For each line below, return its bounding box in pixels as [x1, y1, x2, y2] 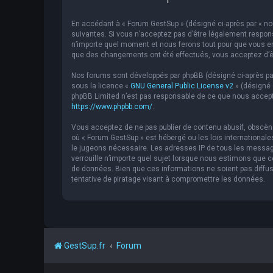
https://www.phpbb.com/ [71, 102, 152, 112]
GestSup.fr [64, 241, 105, 251]
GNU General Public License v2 [130, 82, 233, 91]
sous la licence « [71, 82, 130, 91]
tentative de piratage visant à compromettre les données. [71, 175, 265, 184]
